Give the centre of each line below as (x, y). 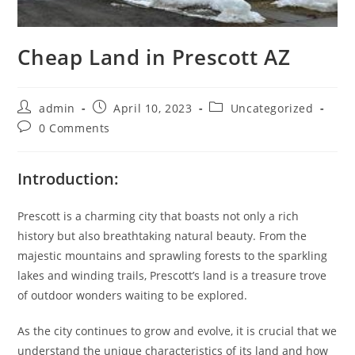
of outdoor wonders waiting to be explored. (133, 295)
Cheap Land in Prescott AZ (154, 57)
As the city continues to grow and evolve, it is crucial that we (177, 330)
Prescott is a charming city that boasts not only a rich (158, 216)
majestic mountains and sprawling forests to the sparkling (173, 255)
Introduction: (69, 178)
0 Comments (75, 128)
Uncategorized (272, 108)
